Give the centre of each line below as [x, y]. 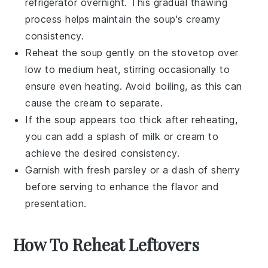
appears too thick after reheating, [157, 119]
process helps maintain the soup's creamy [123, 19]
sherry [226, 170]
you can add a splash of [84, 136]
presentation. [56, 203]
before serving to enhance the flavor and [122, 186]
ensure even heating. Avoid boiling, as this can [134, 86]
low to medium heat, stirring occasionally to [128, 69]
